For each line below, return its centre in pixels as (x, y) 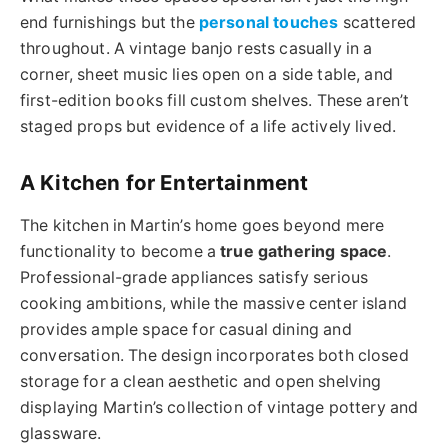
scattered (377, 22)
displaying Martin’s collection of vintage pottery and (219, 407)
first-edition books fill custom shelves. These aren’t (215, 100)
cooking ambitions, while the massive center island (213, 303)
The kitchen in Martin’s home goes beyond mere (202, 225)
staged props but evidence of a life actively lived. (208, 126)
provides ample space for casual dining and (186, 329)
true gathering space (304, 251)
